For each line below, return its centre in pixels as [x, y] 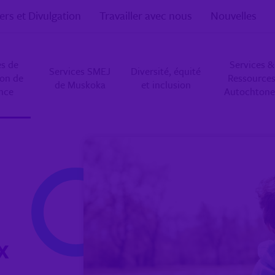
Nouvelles [234, 15]
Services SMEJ [80, 71]
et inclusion [166, 85]
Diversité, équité [166, 71]
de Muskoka [80, 85]
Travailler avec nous [146, 15]
